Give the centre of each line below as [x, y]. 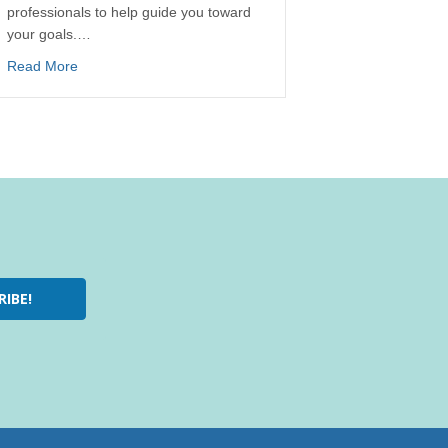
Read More [42, 65]
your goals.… [49, 33]
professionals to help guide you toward [129, 11]
